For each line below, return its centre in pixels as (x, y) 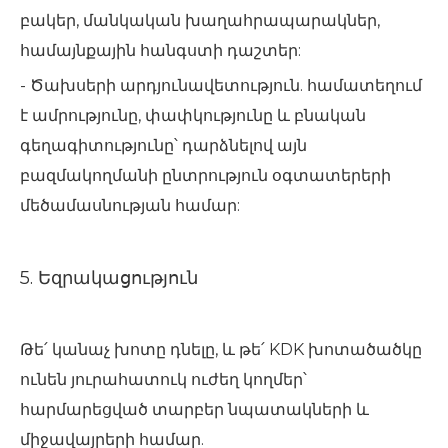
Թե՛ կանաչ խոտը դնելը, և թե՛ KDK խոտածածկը (221, 349)
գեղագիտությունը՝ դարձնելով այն (163, 145)
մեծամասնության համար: (134, 205)
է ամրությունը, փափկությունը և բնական (193, 115)
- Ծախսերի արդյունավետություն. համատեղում (221, 85)
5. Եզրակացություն (109, 278)
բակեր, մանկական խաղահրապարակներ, (200, 20)
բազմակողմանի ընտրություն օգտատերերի (205, 175)
